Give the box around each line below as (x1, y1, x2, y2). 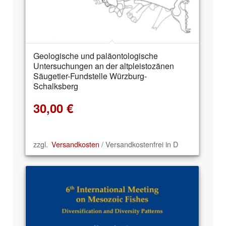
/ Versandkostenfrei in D (99, 139, 178, 150)
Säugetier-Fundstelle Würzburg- (33, 70, 147, 82)
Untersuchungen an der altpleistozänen (33, 60, 174, 72)
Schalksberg (33, 80, 78, 92)
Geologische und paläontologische (33, 49, 158, 62)
